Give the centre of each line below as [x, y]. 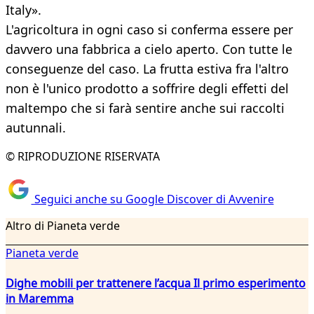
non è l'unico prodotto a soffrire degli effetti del [147, 89]
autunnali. [36, 128]
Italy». [23, 10]
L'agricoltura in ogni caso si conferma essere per [149, 30]
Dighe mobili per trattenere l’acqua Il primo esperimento [156, 283]
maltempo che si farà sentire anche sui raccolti [145, 108]
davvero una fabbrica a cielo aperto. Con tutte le [149, 49]
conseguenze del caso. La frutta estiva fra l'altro [147, 69]
